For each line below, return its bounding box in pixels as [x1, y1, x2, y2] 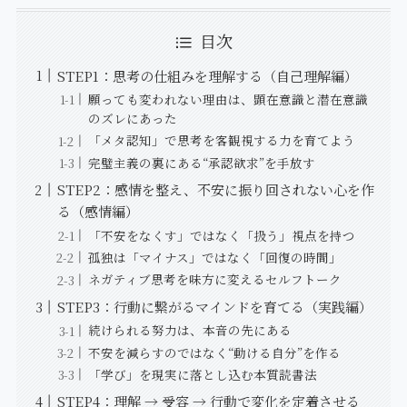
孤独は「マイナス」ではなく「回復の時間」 [87, 247, 342, 266]
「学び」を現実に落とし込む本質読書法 [87, 364, 317, 383]
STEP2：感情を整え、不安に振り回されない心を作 [56, 180, 374, 200]
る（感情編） [56, 202, 139, 222]
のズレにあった [87, 108, 177, 127]
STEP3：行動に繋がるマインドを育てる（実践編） [56, 296, 372, 316]
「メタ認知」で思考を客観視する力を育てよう [87, 131, 355, 150]
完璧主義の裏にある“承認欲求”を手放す [87, 153, 315, 172]
